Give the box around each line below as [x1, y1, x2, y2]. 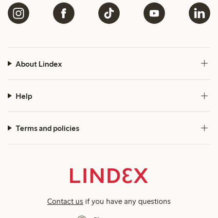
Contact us [47, 196, 83, 206]
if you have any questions [83, 196, 171, 206]
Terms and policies [15, 124, 79, 133]
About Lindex [15, 59, 62, 69]
